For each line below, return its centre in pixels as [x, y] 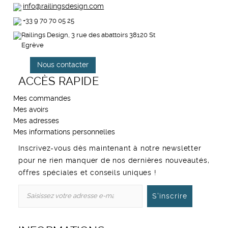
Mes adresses [36, 121]
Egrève [33, 46]
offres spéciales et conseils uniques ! [88, 173]
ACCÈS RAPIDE [59, 82]
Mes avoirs [31, 110]
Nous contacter [63, 65]
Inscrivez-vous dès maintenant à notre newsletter [110, 149]
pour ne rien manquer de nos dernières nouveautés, [114, 161]
